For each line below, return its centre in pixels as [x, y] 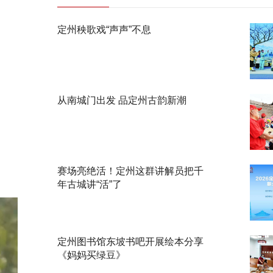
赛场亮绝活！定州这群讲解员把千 [130, 171]
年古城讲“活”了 [89, 184]
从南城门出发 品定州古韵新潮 [122, 100]
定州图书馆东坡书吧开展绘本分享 [130, 242]
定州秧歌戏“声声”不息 [104, 30]
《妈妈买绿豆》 [91, 255]
